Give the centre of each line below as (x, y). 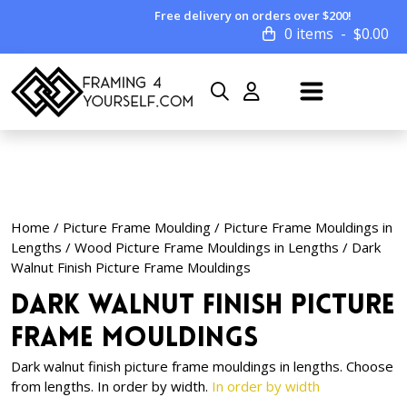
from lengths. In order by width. (111, 386)
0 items (309, 34)
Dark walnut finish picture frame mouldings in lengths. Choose (202, 366)
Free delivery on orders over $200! (253, 15)
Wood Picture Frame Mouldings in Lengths (207, 247)
